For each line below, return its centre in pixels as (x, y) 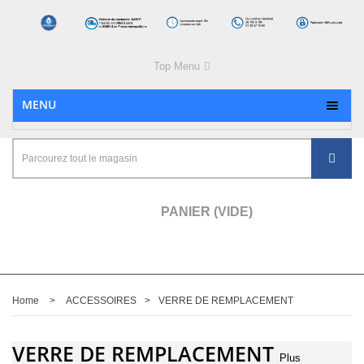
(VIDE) (233, 212)
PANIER (185, 212)
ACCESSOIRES (101, 301)
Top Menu (177, 66)
